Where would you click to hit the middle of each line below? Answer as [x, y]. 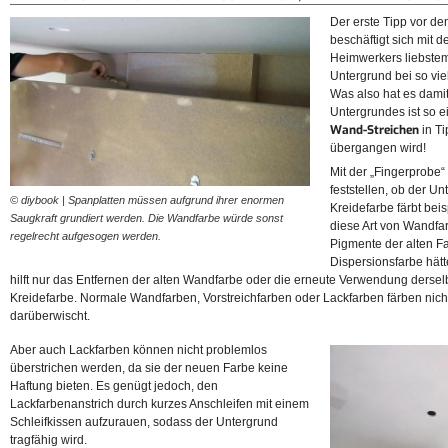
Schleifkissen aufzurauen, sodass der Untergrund [144, 422]
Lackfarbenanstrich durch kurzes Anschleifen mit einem [159, 404]
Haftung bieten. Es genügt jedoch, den [114, 386]
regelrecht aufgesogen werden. [85, 235]
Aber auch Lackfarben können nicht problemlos [138, 350]
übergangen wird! [378, 148]
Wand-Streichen [374, 130]
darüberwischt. [50, 316]
